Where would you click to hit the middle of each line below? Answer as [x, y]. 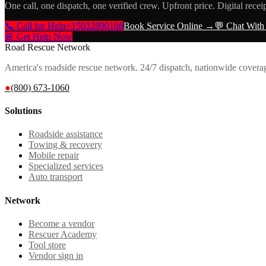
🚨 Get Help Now [39, 36]
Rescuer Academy [63, 234]
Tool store [47, 245]
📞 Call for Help [35, 26]
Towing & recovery [65, 145]
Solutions [23, 111]
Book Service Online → [169, 26]
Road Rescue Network [47, 47]
